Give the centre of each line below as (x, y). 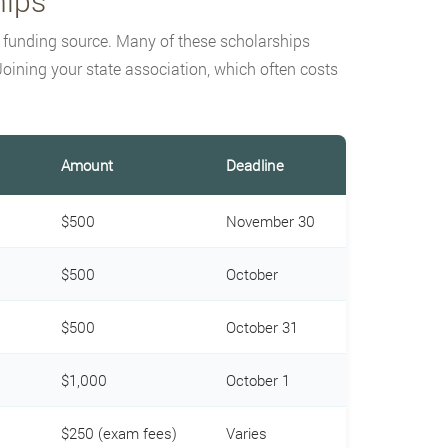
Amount (87, 164)
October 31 (261, 326)
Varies (246, 432)
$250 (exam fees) (118, 432)
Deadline (254, 164)
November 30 (270, 220)
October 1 (257, 379)
